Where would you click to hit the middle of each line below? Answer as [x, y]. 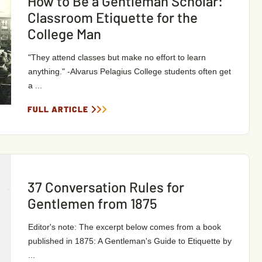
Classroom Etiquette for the [112, 17]
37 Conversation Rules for [106, 187]
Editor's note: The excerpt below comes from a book [124, 227]
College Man [64, 34]
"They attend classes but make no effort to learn [117, 57]
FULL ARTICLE [58, 109]
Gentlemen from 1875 [92, 203]
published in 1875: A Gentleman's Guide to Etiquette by [130, 241]
